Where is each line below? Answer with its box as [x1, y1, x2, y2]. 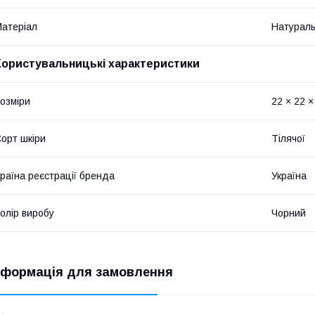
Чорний [271, 207, 306, 219]
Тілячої [271, 132, 305, 144]
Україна [271, 169, 307, 181]
